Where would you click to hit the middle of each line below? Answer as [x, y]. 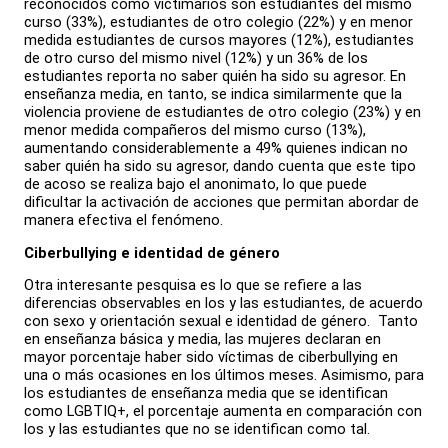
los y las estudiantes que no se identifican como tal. [197, 429]
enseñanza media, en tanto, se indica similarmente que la [213, 93]
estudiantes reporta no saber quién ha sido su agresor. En [215, 75]
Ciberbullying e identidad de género [152, 252]
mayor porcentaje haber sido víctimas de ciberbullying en [211, 357]
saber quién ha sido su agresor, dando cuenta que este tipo [220, 165]
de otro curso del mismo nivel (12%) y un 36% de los [196, 57]
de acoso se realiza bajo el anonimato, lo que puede [195, 183]
